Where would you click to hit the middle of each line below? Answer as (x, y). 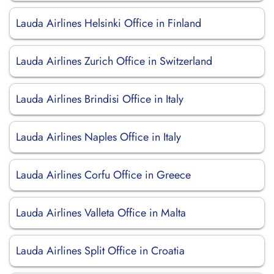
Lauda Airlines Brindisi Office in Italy (100, 99)
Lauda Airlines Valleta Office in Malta (101, 213)
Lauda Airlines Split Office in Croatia (100, 251)
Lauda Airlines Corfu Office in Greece (103, 175)
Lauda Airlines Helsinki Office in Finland (109, 23)
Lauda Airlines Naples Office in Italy (98, 137)
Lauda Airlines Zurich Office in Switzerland (114, 61)
